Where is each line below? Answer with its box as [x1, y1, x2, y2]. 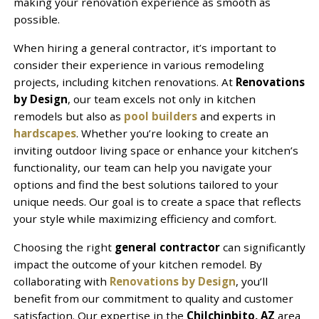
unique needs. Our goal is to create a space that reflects [13, 194, 301, 209]
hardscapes [13, 125, 76, 140]
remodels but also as [13, 108, 124, 123]
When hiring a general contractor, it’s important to [13, 40, 276, 55]
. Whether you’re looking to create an [75, 125, 268, 140]
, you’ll [235, 273, 268, 288]
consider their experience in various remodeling [13, 57, 264, 72]
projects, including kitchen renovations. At [13, 74, 236, 89]
